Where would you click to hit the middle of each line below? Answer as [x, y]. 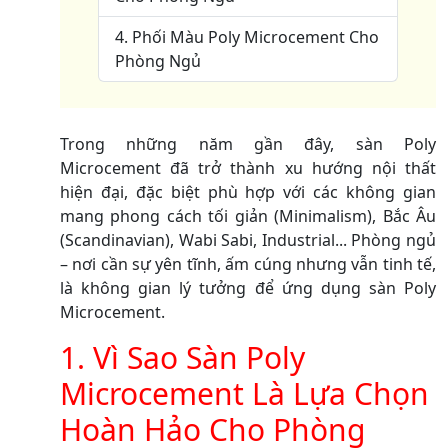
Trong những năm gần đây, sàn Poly [248, 143]
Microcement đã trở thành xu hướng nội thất [248, 167]
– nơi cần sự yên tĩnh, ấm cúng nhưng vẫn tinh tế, [248, 263]
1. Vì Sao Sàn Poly [182, 357]
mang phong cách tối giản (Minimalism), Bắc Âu [248, 215]
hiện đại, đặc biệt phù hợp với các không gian [248, 191]
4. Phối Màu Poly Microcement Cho [247, 36]
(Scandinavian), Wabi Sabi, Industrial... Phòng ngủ [248, 239]
